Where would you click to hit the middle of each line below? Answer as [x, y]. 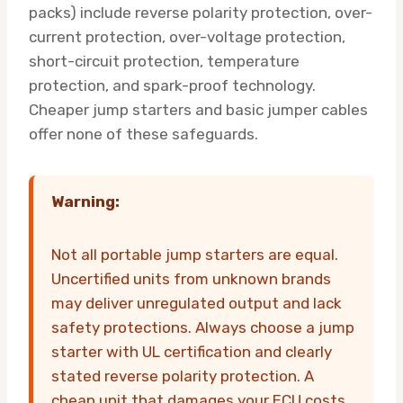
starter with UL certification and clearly [192, 351]
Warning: [85, 201]
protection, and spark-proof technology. [172, 85]
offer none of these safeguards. [143, 134]
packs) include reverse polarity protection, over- [201, 12]
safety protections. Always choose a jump [203, 327]
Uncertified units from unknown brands [191, 278]
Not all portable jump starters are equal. [195, 254]
